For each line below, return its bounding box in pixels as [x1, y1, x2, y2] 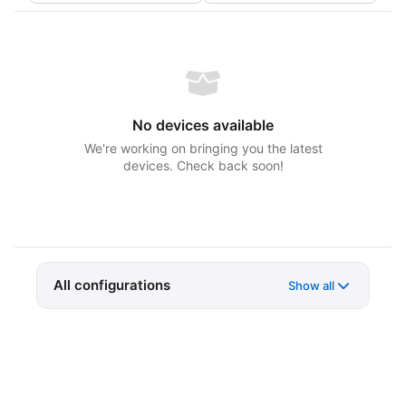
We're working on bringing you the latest [83, 140, 323, 156]
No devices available [132, 116, 274, 134]
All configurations [53, 276, 170, 294]
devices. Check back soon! [122, 158, 284, 173]
